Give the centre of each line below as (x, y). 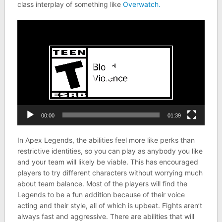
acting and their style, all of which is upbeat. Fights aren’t (110, 206)
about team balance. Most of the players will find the (102, 184)
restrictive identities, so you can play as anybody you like (110, 151)
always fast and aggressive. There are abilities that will (106, 217)
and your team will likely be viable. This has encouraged (108, 162)
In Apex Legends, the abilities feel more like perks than (106, 140)
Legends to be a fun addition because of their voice (101, 195)
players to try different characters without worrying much (110, 173)
